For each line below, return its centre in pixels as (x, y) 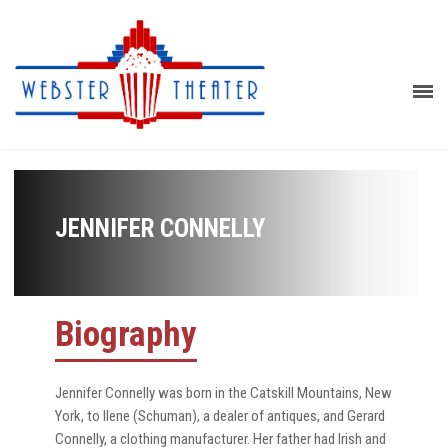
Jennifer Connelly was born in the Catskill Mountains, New (223, 392)
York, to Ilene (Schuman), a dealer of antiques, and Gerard (220, 415)
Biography (126, 334)
